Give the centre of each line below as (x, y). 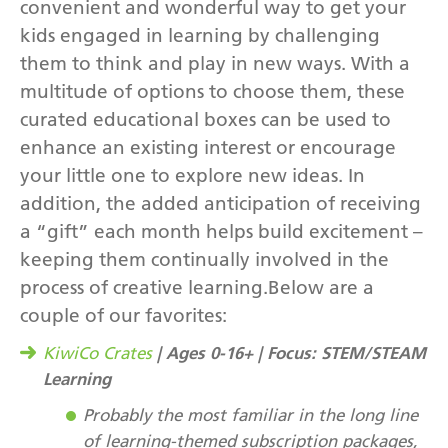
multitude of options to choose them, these (212, 91)
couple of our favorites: (123, 315)
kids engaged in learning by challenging (200, 35)
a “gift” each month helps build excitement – (221, 231)
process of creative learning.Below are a (197, 287)
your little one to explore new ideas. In (192, 175)
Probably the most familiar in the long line (250, 414)
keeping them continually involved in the (204, 259)
